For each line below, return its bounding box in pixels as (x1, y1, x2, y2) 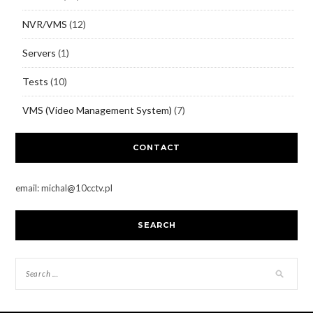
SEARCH (137, 219, 176, 230)
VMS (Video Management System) (22, 103, 172, 116)
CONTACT (133, 142, 180, 152)
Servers (22, 46, 56, 59)
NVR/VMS (22, 17, 67, 30)
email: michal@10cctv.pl (15, 182, 112, 194)
